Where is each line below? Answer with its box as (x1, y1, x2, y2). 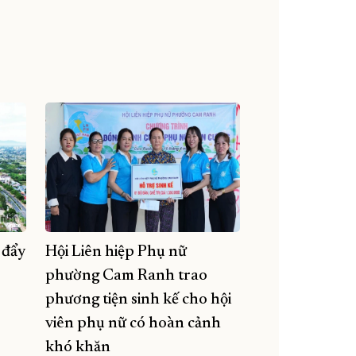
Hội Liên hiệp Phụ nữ (45, 244, 187, 261)
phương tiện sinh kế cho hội (45, 292, 231, 308)
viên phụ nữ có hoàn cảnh (45, 315, 221, 332)
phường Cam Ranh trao (45, 268, 207, 284)
